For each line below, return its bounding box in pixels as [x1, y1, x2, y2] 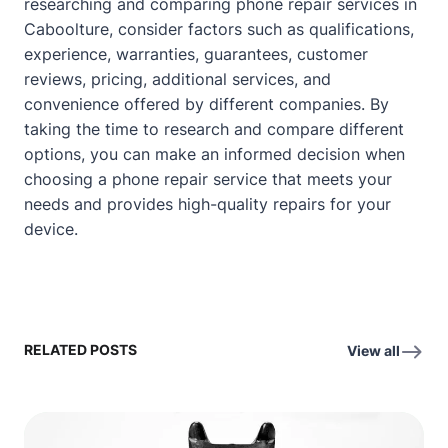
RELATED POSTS [24, 341, 137, 358]
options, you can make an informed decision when [24, 144, 405, 164]
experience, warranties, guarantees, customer [24, 44, 368, 64]
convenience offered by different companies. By [24, 94, 389, 114]
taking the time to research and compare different [24, 119, 404, 139]
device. [24, 219, 78, 239]
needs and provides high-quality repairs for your [24, 194, 391, 214]
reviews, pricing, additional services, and [24, 69, 331, 89]
